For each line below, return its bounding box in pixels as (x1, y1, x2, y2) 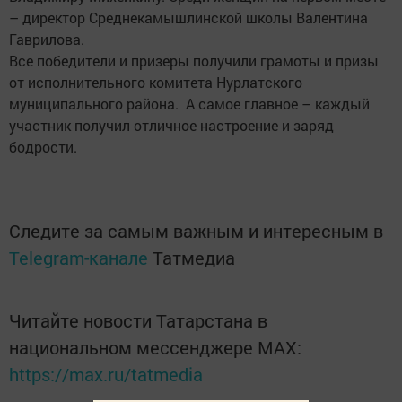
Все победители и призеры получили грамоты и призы (9, 51, 379, 71)
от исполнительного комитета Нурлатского (9, 73, 302, 92)
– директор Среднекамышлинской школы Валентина (9, 8, 368, 28)
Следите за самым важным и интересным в (9, 219, 383, 243)
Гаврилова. (9, 30, 88, 49)
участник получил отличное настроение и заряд (9, 116, 334, 135)
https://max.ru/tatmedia (9, 363, 203, 387)
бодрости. (9, 137, 77, 157)
